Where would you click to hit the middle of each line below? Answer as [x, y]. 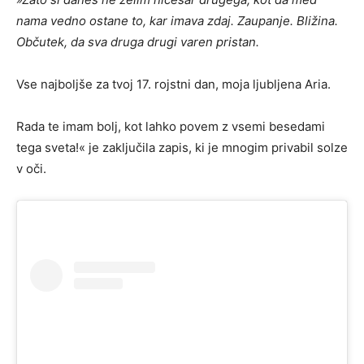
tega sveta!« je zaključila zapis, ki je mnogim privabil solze [182, 148]
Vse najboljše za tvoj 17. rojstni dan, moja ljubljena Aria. [173, 84]
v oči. [31, 169]
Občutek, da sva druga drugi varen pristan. [138, 42]
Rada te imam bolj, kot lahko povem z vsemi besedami [171, 127]
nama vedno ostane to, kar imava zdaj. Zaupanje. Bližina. [177, 21]
